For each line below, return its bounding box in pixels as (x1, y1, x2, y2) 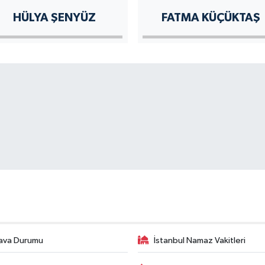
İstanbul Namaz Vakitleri (154, 235, 245, 245)
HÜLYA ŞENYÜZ (12, 11, 96, 24)
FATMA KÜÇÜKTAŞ (161, 11, 260, 24)
